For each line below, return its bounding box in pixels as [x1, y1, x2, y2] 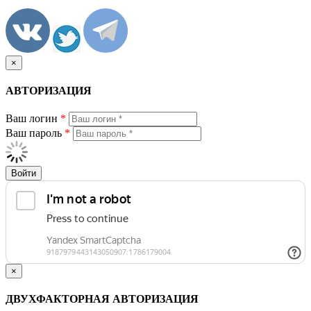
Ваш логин [6, 112, 60, 125]
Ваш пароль [6, 127, 65, 140]
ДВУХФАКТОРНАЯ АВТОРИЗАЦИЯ [6, 293, 199, 305]
